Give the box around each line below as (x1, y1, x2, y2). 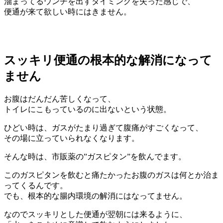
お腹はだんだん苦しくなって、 (4, 95, 115, 104)
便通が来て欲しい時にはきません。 (4, 7, 131, 16)
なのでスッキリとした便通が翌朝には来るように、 (4, 210, 187, 219)
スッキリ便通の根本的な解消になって (4, 54, 212, 67)
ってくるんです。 (4, 181, 68, 190)
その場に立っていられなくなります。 (4, 134, 139, 143)
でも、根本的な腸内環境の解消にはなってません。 (4, 192, 187, 201)
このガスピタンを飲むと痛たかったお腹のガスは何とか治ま (4, 171, 219, 180)
